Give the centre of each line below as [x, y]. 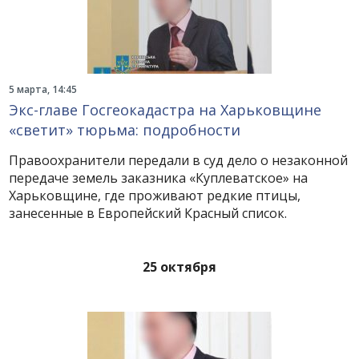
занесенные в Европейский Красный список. [148, 213]
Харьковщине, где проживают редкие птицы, [155, 196]
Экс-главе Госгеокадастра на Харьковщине [165, 110]
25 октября [179, 267]
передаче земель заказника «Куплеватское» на [159, 178]
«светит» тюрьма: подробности [125, 130]
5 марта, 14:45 [43, 89]
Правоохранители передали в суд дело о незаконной [179, 160]
